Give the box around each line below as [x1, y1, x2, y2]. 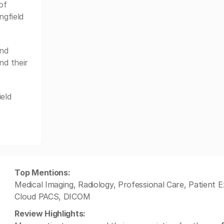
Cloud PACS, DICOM [14, 191, 90, 201]
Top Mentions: [14, 167, 70, 177]
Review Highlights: [14, 208, 85, 218]
